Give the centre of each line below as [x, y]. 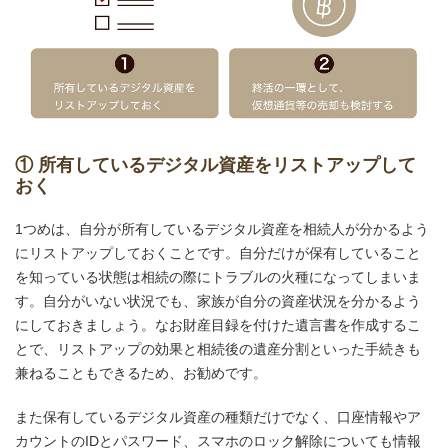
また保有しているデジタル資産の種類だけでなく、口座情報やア [218, 417]
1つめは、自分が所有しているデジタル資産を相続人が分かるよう [222, 229]
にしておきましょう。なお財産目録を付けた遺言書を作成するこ [218, 325]
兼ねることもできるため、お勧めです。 [141, 373]
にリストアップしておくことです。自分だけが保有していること [218, 253]
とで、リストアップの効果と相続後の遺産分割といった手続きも [218, 349]
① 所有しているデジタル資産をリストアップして [215, 165]
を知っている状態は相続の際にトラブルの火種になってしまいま [218, 277]
